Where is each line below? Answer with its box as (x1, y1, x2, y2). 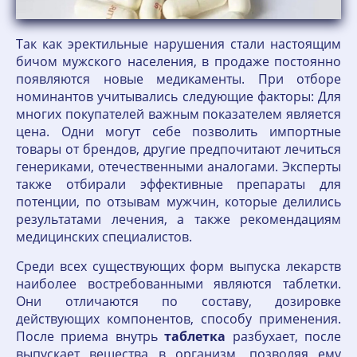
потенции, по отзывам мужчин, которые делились (16, 193, 341, 211)
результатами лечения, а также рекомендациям (16, 210, 341, 229)
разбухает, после (226, 328, 342, 346)
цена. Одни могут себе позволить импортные (16, 123, 341, 141)
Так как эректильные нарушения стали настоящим (16, 35, 341, 53)
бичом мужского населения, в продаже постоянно (16, 53, 341, 71)
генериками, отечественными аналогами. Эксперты (16, 158, 341, 176)
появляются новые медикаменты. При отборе (16, 70, 341, 88)
